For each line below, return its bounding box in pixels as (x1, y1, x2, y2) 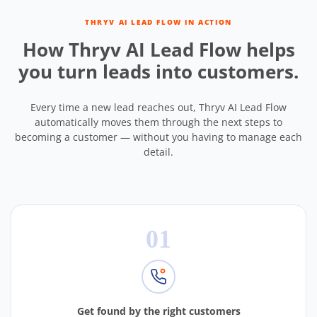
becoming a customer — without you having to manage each (15, 130, 302, 144)
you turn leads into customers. (18, 59, 299, 85)
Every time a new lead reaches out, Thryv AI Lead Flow (30, 100, 287, 115)
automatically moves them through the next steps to (35, 115, 282, 129)
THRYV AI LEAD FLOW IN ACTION (85, 17, 232, 28)
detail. (144, 145, 173, 159)
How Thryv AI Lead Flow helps (22, 37, 295, 63)
